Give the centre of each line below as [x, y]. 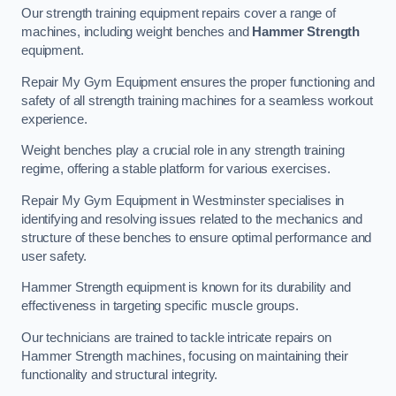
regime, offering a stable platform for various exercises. [176, 169]
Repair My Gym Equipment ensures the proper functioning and [198, 82]
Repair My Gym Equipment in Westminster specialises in [183, 200]
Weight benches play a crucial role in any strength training [183, 151]
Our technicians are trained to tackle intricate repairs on [176, 337]
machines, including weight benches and [137, 32]
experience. [54, 119]
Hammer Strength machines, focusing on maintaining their [185, 356]
